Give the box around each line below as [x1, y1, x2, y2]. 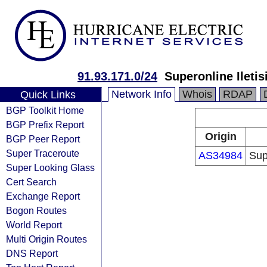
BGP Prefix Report [6, 119, 84, 130]
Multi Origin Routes [6, 234, 87, 244]
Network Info [111, 88, 172, 100]
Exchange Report [6, 191, 80, 201]
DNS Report [6, 248, 58, 259]
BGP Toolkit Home [6, 105, 84, 116]
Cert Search [6, 176, 57, 187]
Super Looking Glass [6, 162, 95, 173]
